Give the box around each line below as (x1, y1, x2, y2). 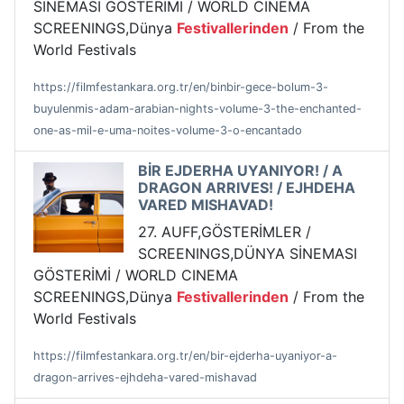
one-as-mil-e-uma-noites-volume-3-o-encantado (33, 124, 302, 138)
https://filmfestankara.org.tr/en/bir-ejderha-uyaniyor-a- (33, 349, 337, 363)
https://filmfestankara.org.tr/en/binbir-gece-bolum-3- (33, 80, 328, 95)
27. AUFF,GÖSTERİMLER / (138, 223, 311, 242)
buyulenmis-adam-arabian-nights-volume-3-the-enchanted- (33, 102, 362, 116)
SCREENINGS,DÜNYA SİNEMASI (138, 244, 357, 263)
